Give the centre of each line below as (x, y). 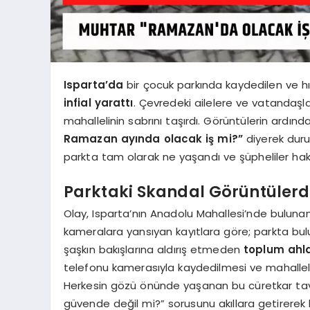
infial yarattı (98, 103)
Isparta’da (93, 85)
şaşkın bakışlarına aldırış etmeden (153, 250)
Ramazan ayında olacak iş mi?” (153, 139)
